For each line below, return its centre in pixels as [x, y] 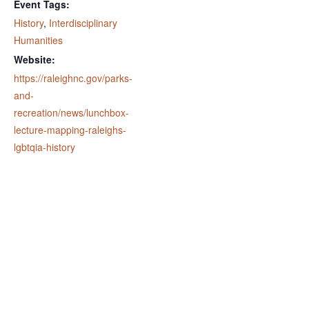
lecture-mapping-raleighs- [70, 130]
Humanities [38, 40]
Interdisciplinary [83, 23]
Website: [34, 60]
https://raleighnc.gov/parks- [73, 78]
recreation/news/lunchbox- [71, 113]
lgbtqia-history [44, 147]
